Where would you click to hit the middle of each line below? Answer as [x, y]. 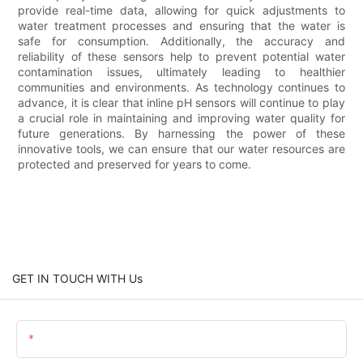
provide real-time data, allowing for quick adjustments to [181, 10]
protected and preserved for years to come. [135, 164]
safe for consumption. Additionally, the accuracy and [181, 41]
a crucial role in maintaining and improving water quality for [181, 117]
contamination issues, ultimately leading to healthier [181, 71]
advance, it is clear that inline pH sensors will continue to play [181, 102]
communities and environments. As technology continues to [181, 87]
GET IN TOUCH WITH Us [77, 278]
